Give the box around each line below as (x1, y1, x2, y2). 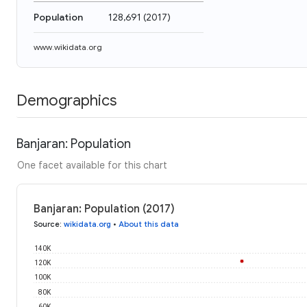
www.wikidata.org (34, 42, 102, 52)
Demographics (16, 90, 116, 110)
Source (34, 219, 60, 229)
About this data (119, 219, 179, 229)
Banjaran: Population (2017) (34, 201, 175, 216)
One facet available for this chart (17, 158, 167, 171)
